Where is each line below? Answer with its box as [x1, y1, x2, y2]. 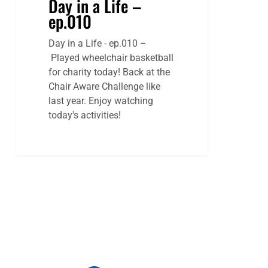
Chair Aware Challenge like [48, 81, 161, 93]
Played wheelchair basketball [48, 52, 174, 64]
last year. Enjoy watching [48, 95, 154, 107]
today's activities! [48, 109, 121, 121]
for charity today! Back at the [48, 66, 170, 78]
